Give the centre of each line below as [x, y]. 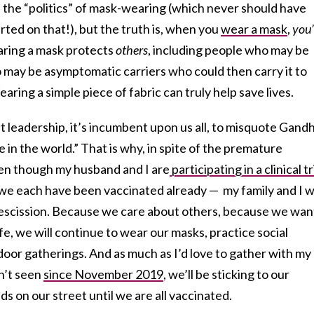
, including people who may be [228, 49]
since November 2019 [103, 274]
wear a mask [254, 28]
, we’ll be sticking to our [226, 274]
